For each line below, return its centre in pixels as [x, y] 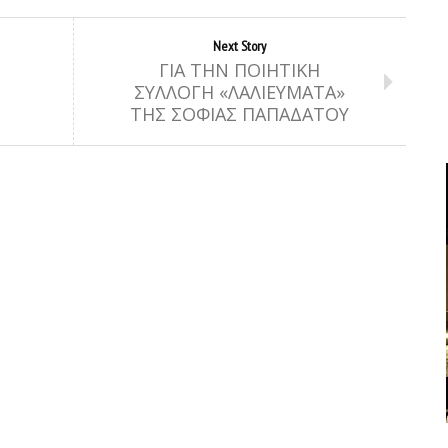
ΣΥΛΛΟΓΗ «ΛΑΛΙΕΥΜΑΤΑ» [239, 92]
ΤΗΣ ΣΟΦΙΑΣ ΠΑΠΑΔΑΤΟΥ [239, 114]
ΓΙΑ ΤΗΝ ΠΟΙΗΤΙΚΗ [239, 70]
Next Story [239, 46]
